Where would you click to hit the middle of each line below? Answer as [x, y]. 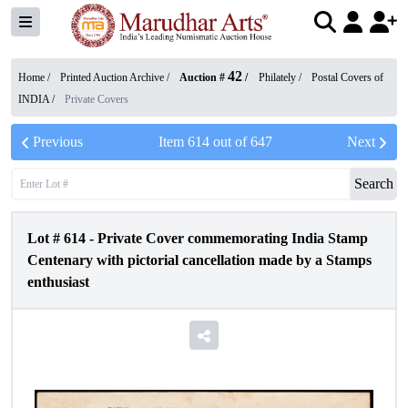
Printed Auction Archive [112, 77]
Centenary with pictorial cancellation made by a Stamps [199, 260]
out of [229, 142]
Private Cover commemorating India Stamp [233, 238]
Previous [58, 142]
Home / [36, 77]
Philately [277, 77]
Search [374, 184]
